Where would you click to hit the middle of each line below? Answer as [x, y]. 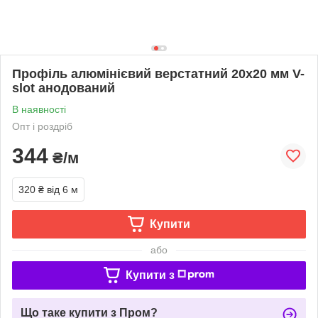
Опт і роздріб [42, 126]
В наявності [39, 109]
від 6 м [62, 189]
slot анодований [64, 88]
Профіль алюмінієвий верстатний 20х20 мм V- [158, 73]
